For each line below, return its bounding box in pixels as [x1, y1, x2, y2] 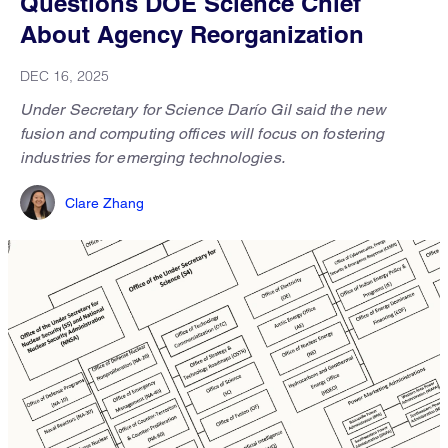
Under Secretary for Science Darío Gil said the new [20, 100, 387, 119]
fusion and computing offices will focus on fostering [20, 124, 385, 143]
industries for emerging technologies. [20, 148, 285, 167]
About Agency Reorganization [20, 20, 364, 48]
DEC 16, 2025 [20, 67, 109, 85]
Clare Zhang [65, 194, 144, 211]
